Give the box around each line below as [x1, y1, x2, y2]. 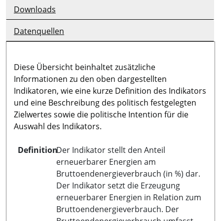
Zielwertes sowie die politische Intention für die [14, 109, 188, 120]
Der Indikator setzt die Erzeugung [56, 180, 180, 191]
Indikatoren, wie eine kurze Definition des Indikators [14, 85, 206, 96]
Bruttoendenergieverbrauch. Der [56, 203, 179, 215]
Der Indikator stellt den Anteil [56, 144, 165, 155]
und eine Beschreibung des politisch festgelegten [14, 97, 196, 108]
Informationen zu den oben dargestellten [14, 73, 167, 84]
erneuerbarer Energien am [56, 156, 156, 167]
